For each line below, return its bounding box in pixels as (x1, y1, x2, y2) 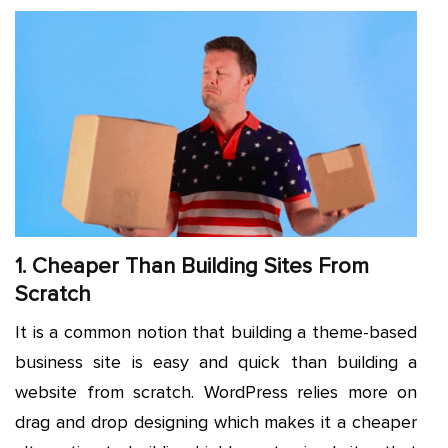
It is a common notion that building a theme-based (15, 320, 417, 343)
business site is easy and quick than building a (15, 350, 417, 373)
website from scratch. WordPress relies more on (15, 380, 417, 403)
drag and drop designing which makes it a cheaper (15, 410, 417, 433)
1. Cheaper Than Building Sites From (15, 252, 369, 280)
